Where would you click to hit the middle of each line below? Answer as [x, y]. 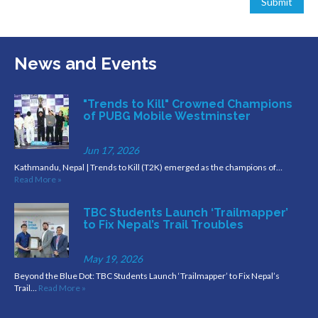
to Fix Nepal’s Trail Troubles [163, 225]
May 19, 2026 [113, 259]
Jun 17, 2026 [111, 150]
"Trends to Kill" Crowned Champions [188, 104]
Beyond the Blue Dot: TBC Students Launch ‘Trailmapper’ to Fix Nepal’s [147, 276]
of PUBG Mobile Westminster [167, 116]
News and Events [86, 64]
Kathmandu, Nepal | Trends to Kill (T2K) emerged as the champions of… [148, 167]
